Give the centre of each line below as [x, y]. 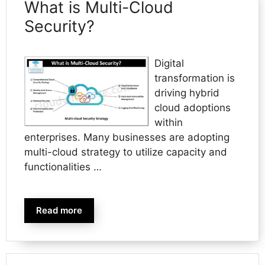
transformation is [194, 78]
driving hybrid [187, 93]
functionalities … [63, 167]
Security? [59, 26]
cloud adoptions [192, 107]
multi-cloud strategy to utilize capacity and [126, 152]
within [168, 122]
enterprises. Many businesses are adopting [127, 137]
